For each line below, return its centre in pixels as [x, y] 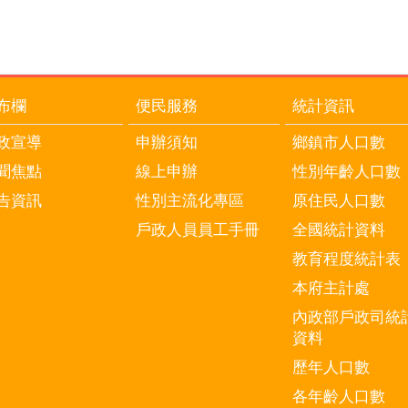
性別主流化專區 [190, 201]
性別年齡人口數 [346, 172]
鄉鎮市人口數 [338, 143]
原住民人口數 [338, 201]
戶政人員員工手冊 [198, 230]
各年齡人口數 [338, 397]
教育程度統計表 [346, 260]
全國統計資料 [338, 230]
